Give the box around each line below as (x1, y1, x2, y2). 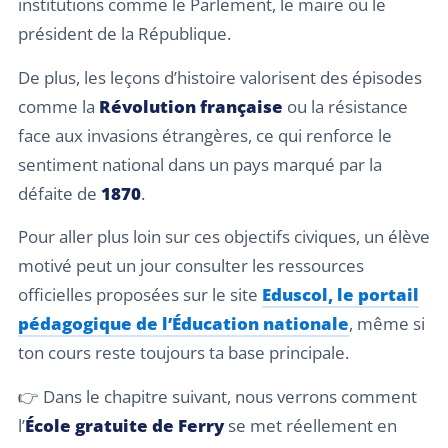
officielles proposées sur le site (18, 283, 262, 307)
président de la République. (18, 22, 231, 46)
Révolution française (99, 94, 283, 118)
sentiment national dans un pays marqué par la (18, 152, 382, 176)
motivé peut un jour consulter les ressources (18, 254, 364, 278)
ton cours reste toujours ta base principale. (18, 341, 349, 365)
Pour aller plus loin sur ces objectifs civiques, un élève (18, 225, 430, 249)
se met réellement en (224, 413, 397, 437)
